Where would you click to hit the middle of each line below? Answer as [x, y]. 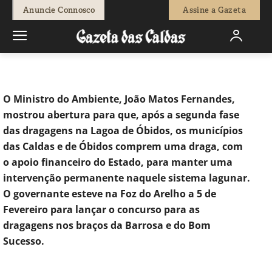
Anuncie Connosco [59, 10]
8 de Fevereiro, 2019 [131, 8]
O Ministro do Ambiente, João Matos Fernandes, [119, 99]
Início [21, 70]
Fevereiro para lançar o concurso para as [101, 209]
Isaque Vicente [60, 8]
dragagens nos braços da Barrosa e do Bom [107, 225]
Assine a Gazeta [214, 10]
